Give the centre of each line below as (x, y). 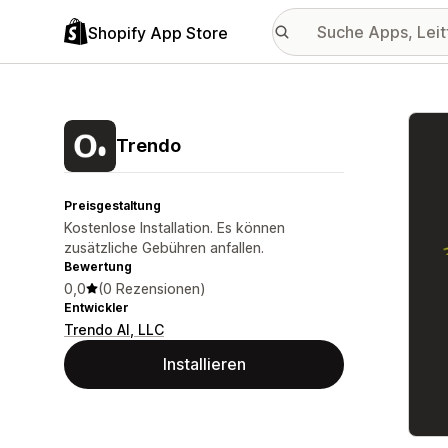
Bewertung (98, 266)
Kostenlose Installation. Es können (174, 227)
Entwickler (96, 307)
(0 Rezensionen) (152, 288)
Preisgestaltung (112, 205)
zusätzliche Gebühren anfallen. (164, 247)
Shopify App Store (158, 32)
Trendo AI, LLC (114, 329)
